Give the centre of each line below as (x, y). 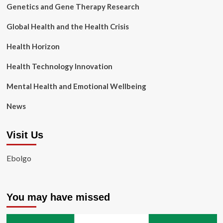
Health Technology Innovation (59, 66)
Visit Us (25, 135)
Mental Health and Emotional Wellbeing (76, 86)
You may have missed (58, 197)
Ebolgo (19, 158)
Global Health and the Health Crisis (67, 26)
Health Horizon (33, 46)
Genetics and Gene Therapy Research (73, 6)
